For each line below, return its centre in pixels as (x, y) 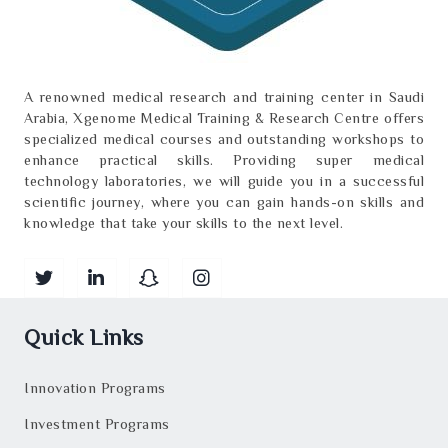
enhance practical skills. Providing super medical (224, 159)
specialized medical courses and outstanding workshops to (224, 138)
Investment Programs (97, 423)
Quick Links (84, 337)
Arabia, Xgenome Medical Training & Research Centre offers (224, 117)
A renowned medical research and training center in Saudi (224, 96)
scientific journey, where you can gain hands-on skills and (224, 201)
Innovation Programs (95, 387)
